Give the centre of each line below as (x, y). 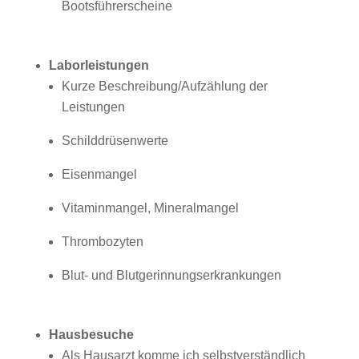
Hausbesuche (91, 335)
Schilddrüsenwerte (115, 141)
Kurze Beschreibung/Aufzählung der (164, 86)
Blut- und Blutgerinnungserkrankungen (171, 275)
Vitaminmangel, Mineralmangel (150, 208)
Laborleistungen (99, 65)
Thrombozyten (102, 242)
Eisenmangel (99, 174)
